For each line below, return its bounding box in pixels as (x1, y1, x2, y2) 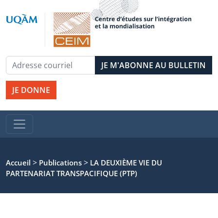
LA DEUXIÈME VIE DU (90, 158, 162, 167)
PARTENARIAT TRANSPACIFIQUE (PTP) (6, 168, 137, 178)
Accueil (6, 158, 31, 167)
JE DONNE (12, 85, 50, 95)
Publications (39, 158, 82, 167)
